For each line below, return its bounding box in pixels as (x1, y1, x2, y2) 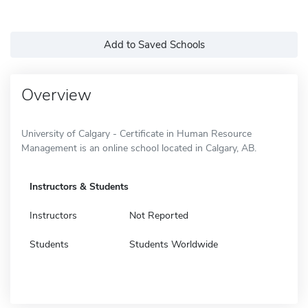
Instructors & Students (30, 179, 129, 193)
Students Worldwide (129, 237, 218, 251)
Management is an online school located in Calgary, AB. (21, 141, 256, 155)
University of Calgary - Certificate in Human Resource (21, 126, 252, 140)
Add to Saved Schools (103, 37, 205, 52)
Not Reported (129, 208, 188, 222)
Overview (21, 83, 91, 106)
